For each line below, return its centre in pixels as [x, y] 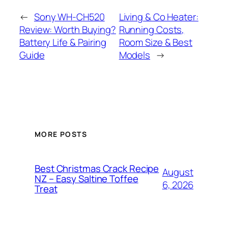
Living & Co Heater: [159, 17]
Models [135, 55]
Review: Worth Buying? [68, 29]
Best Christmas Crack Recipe [97, 169]
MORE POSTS [61, 134]
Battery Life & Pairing [63, 42]
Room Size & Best [156, 42]
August [178, 172]
